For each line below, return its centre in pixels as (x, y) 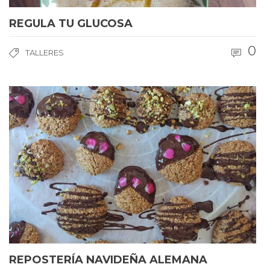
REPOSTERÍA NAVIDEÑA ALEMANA (108, 260)
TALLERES (45, 53)
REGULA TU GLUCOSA (71, 24)
